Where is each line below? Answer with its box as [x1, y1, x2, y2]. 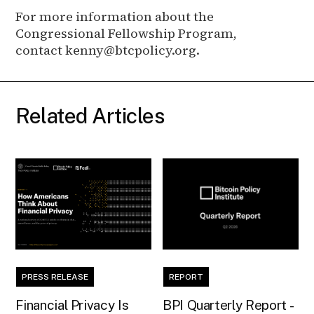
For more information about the [15, 7, 214, 25]
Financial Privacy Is [15, 296, 129, 313]
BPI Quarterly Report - [163, 296, 295, 313]
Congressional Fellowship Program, [15, 24, 238, 42]
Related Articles [15, 102, 165, 128]
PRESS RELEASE [22, 271, 89, 282]
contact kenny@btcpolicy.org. [15, 41, 200, 59]
